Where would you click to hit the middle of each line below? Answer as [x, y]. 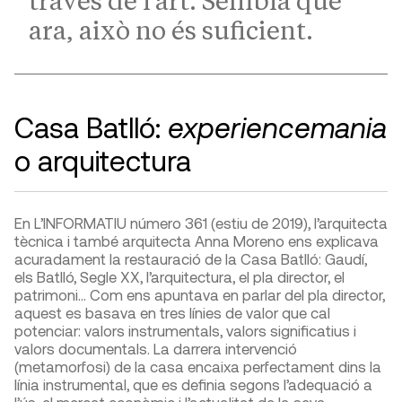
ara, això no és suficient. [171, 31]
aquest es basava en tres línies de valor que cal [172, 313]
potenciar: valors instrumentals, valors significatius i [185, 331]
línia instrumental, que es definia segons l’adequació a [193, 385]
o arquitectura [103, 160]
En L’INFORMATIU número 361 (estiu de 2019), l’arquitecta [201, 223]
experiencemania [277, 127]
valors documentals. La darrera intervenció [156, 349]
